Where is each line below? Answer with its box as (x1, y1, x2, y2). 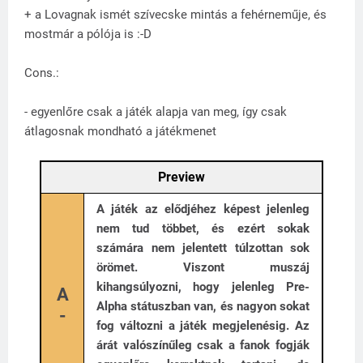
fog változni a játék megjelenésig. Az (96, 318, 310, 334)
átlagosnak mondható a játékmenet (24, 124, 216, 139)
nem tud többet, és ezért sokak (96, 221, 310, 237)
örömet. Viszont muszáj (96, 260, 310, 275)
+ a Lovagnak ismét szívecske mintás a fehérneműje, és (24, 7, 327, 23)
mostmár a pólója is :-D (24, 27, 152, 42)
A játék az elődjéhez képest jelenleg (96, 202, 310, 217)
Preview (158, 169, 205, 186)
